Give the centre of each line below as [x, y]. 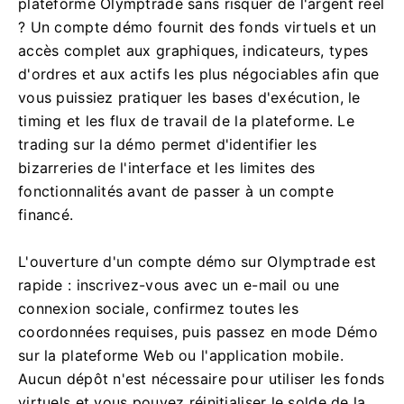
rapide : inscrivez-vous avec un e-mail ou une [179, 285]
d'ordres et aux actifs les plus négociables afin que [199, 74]
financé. [46, 215]
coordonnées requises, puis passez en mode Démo [198, 332]
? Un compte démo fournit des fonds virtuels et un [197, 27]
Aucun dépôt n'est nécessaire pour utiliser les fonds [202, 379]
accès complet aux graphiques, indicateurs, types [193, 50]
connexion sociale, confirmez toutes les [158, 308]
